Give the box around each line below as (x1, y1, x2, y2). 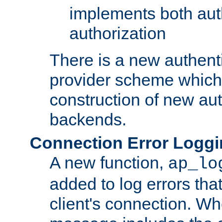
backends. (50, 110, 126, 129)
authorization (69, 23, 166, 43)
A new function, (50, 153, 168, 172)
